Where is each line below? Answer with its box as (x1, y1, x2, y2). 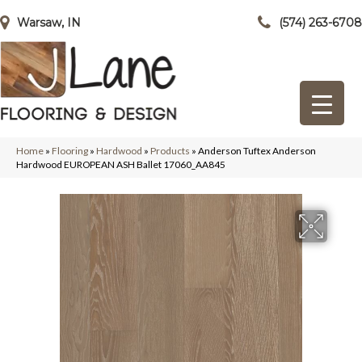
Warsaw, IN (17, 15, 81, 30)
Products (150, 145, 190, 157)
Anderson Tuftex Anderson (198, 145, 316, 157)
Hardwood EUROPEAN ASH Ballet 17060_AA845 (16, 158, 225, 170)
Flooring (52, 145, 88, 157)
